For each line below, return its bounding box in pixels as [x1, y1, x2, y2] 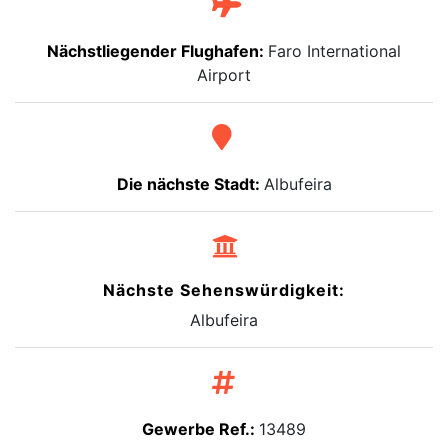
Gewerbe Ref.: [142, 419, 259, 440]
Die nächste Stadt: [116, 174, 264, 195]
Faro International [268, 41, 401, 62]
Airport [197, 65, 251, 86]
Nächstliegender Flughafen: [47, 41, 268, 62]
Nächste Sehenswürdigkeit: [103, 280, 345, 301]
